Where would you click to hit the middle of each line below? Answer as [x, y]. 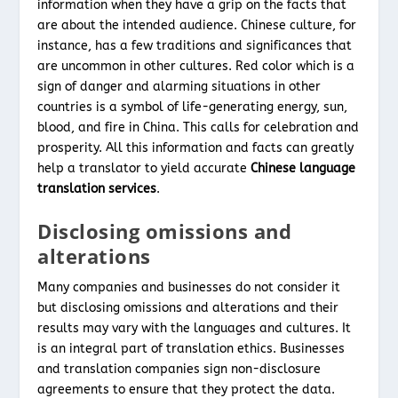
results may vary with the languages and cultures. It [195, 328]
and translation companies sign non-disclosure [179, 369]
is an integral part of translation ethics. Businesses [191, 349]
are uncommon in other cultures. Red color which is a [196, 66]
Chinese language [303, 168]
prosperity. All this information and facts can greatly [196, 147]
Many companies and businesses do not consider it [189, 287]
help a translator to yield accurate [144, 168]
